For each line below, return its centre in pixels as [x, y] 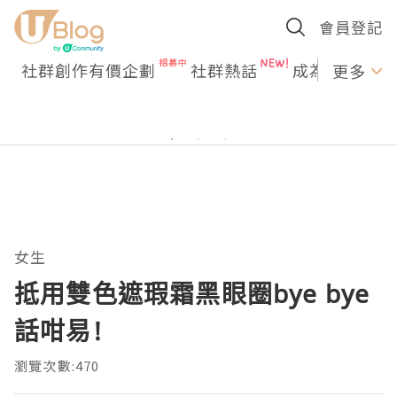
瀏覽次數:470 [57, 366]
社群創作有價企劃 [89, 70]
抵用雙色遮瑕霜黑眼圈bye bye [192, 293]
